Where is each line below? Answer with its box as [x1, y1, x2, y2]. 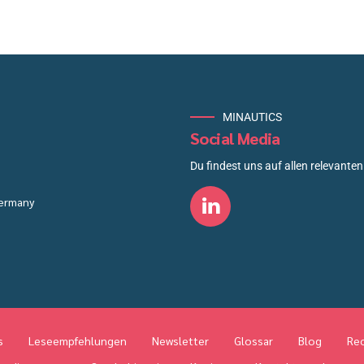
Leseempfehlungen [28, 332, 127, 348]
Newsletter [152, 332, 209, 348]
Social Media [190, 127, 280, 149]
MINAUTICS [223, 110, 282, 124]
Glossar [234, 332, 273, 348]
